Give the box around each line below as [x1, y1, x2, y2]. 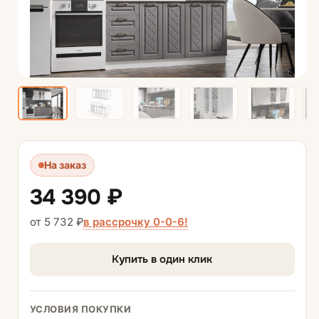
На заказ [43, 158, 86, 171]
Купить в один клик [112, 251, 213, 266]
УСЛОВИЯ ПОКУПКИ [29, 303, 132, 315]
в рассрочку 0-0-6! [83, 214, 188, 229]
